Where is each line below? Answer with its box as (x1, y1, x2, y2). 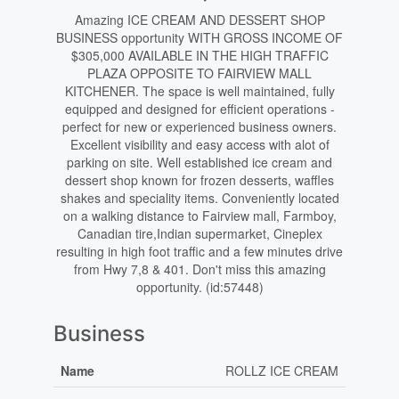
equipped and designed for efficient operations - (64, 100, 335, 118)
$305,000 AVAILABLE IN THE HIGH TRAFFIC (70, 46, 329, 65)
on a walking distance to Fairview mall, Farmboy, (62, 207, 337, 225)
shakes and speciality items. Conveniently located (60, 189, 339, 208)
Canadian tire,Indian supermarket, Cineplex (77, 224, 322, 243)
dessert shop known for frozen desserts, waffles (65, 171, 334, 190)
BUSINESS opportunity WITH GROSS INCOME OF (56, 28, 343, 47)
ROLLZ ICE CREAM (224, 362, 338, 380)
